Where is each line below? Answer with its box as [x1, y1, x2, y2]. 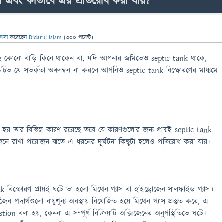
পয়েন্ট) [76, 33, 93, 42]
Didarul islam [29, 33, 62, 42]
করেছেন [10, 33, 29, 42]
